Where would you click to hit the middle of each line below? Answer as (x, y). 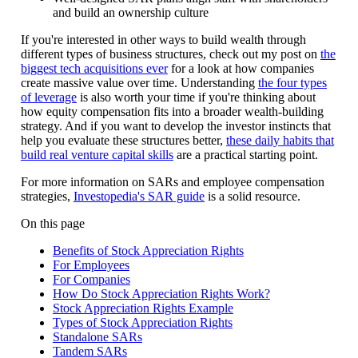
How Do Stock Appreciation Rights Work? (161, 294)
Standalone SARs (97, 337)
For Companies (91, 280)
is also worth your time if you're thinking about (196, 97)
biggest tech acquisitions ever (94, 69)
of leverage (48, 97)
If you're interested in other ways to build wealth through (163, 40)
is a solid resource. (252, 197)
